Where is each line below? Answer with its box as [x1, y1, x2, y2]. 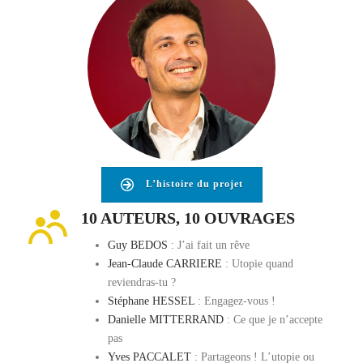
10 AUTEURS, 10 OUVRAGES [81, 209, 295, 227]
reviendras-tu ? [107, 276, 176, 288]
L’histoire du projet [145, 177, 243, 190]
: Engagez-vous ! [194, 295, 275, 307]
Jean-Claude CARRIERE [107, 258, 222, 270]
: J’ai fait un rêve [167, 239, 250, 251]
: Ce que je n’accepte [223, 314, 322, 326]
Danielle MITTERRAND [107, 314, 224, 326]
